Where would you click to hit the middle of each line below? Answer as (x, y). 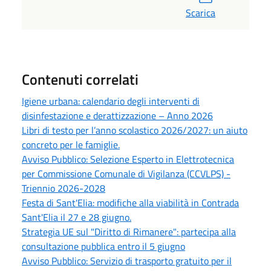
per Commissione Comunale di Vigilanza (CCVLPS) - (126, 173)
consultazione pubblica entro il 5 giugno (103, 246)
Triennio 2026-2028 (64, 188)
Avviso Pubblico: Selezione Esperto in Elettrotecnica (128, 159)
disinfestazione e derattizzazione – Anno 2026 (117, 115)
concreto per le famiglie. (71, 144)
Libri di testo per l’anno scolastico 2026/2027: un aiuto (135, 130)
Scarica (201, 12)
